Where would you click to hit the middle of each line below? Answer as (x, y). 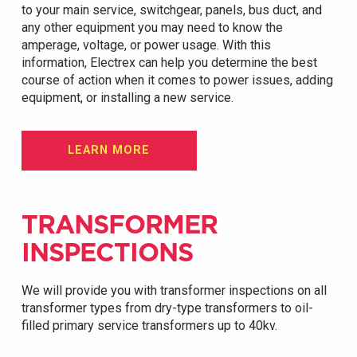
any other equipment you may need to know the (152, 28)
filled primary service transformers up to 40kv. (149, 326)
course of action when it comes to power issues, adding (177, 80)
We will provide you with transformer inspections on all (174, 291)
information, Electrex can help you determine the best (169, 63)
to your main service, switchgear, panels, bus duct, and (171, 10)
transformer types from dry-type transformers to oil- (167, 308)
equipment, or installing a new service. (127, 98)
